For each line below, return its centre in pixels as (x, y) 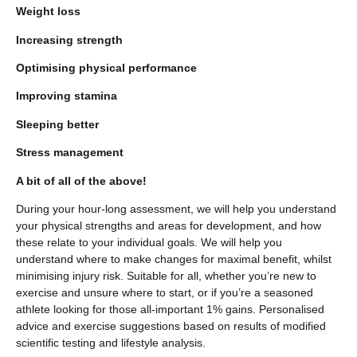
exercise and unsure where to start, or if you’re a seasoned (165, 292)
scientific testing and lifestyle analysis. (111, 342)
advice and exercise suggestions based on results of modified (171, 326)
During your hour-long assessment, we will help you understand (176, 208)
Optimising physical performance (106, 68)
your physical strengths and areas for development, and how (169, 225)
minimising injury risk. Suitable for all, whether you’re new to (166, 275)
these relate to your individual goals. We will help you (149, 242)
